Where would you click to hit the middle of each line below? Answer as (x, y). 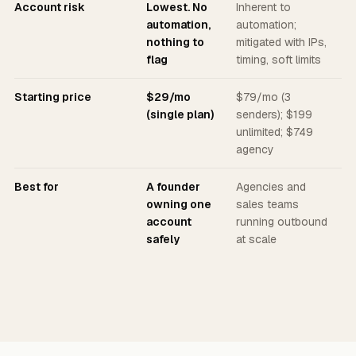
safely (163, 239)
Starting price (53, 97)
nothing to (175, 42)
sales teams (267, 204)
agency (255, 149)
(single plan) (180, 114)
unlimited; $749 (275, 132)
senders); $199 (274, 114)
